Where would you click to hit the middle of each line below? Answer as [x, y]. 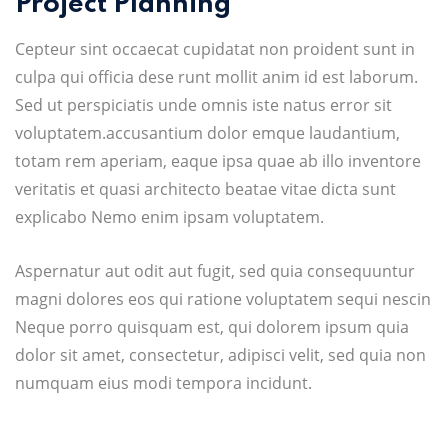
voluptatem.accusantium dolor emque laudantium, [207, 133]
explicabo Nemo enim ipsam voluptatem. [169, 217]
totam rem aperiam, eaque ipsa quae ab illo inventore [218, 161]
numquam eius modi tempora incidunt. [163, 383]
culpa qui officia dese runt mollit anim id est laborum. [216, 77]
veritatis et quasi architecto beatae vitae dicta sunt [205, 189]
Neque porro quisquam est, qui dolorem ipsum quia [212, 327]
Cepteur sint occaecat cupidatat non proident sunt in [215, 49]
